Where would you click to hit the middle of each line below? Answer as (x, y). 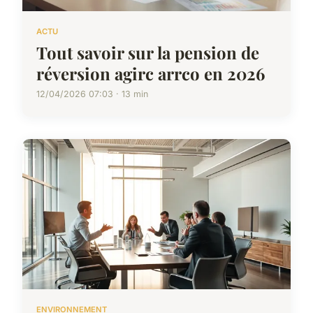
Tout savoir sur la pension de (148, 52)
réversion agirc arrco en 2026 (151, 73)
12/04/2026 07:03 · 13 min (92, 94)
